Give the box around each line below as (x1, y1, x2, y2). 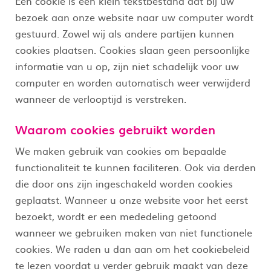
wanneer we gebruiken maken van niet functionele (15, 224, 252, 240)
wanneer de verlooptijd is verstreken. (15, 91, 186, 106)
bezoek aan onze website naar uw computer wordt (15, 9, 253, 24)
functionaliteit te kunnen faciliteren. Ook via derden (15, 159, 256, 174)
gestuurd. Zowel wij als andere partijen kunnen (15, 25, 234, 41)
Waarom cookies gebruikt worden (15, 120, 215, 139)
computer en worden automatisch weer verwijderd (15, 74, 250, 90)
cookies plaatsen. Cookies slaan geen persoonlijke (15, 42, 250, 57)
